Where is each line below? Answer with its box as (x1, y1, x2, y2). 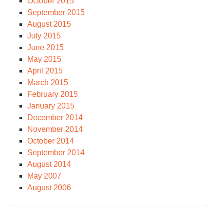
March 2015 (27, 78, 68, 87)
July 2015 (27, 31, 61, 40)
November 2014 (27, 125, 83, 133)
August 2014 (27, 160, 71, 168)
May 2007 (27, 171, 61, 180)
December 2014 (27, 113, 83, 122)
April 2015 (27, 66, 63, 75)
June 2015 (27, 43, 64, 52)
